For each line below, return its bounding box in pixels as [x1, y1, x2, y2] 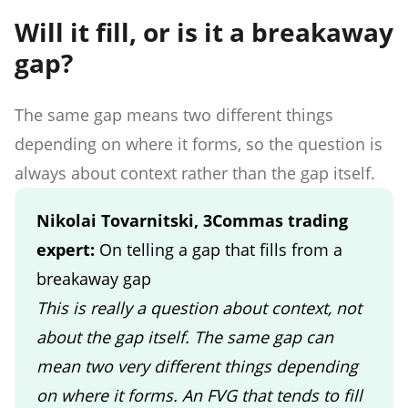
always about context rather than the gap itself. [15, 161, 375, 184]
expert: [36, 238, 99, 260]
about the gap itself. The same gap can [36, 325, 333, 348]
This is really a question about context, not [36, 296, 362, 319]
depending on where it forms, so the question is [15, 132, 382, 155]
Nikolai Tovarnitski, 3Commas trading [36, 209, 348, 231]
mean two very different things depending [36, 354, 358, 377]
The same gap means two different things [15, 103, 333, 126]
